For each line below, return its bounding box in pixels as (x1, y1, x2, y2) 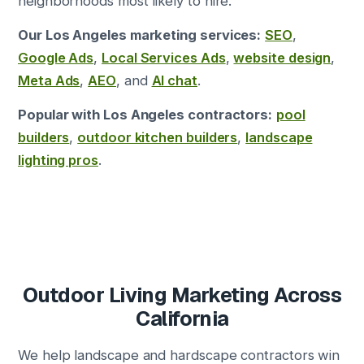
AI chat (151, 72, 197, 89)
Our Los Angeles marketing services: (18, 27, 262, 43)
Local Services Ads (102, 50, 226, 66)
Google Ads (18, 50, 94, 66)
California (136, 305, 228, 331)
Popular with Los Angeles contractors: (18, 106, 273, 123)
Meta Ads (18, 72, 80, 89)
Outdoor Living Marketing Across (23, 282, 341, 308)
